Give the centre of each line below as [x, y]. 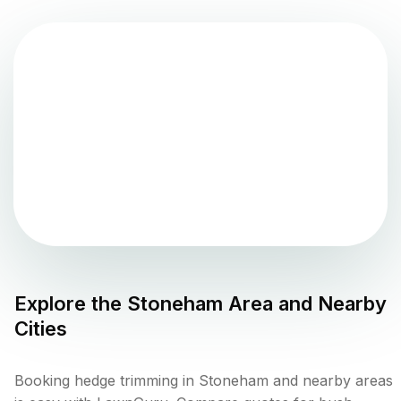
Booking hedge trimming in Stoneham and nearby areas [204, 381]
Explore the [71, 304]
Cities [41, 329]
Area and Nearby [305, 304]
